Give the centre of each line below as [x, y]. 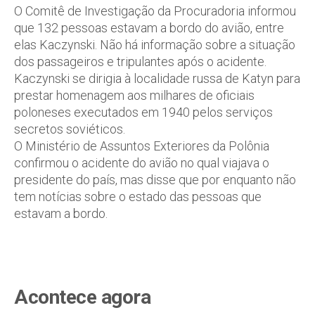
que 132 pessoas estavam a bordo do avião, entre [149, 28]
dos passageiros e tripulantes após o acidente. [140, 62]
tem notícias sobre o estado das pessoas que [138, 197]
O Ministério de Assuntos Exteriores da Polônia [142, 146]
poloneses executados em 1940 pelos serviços [143, 112]
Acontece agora [82, 297]
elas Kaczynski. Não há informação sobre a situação [155, 45]
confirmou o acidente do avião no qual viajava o [142, 163]
